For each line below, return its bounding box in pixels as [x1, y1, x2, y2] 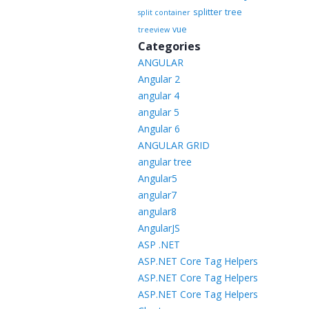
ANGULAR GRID [137, 139, 210, 152]
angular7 [137, 188, 177, 201]
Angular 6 [137, 122, 180, 135]
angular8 [137, 205, 177, 218]
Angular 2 [137, 72, 180, 86]
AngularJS [137, 221, 180, 235]
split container [137, 8, 190, 17]
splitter [192, 6, 222, 18]
